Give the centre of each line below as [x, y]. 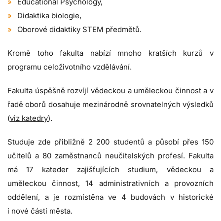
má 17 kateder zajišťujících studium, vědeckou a [110, 170]
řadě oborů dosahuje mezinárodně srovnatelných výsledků [110, 105]
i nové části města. [40, 211]
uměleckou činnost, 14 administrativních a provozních [110, 184]
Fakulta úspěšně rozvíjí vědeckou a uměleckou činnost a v [110, 91]
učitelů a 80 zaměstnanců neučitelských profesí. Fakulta [110, 156]
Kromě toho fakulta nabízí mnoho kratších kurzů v [110, 53]
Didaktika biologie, [49, 16]
